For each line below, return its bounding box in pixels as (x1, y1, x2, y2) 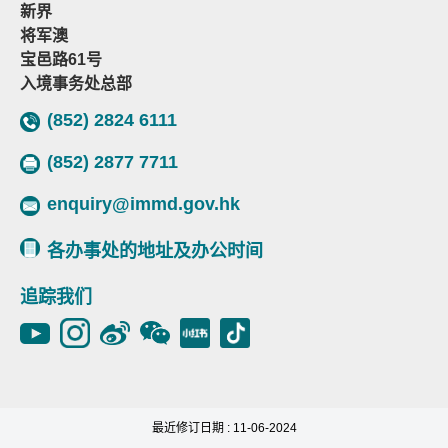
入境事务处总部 (20, 75, 132, 92)
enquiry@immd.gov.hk (47, 194, 240, 214)
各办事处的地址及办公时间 (47, 241, 263, 261)
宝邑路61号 (20, 51, 102, 68)
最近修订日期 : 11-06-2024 (151, 421, 297, 435)
